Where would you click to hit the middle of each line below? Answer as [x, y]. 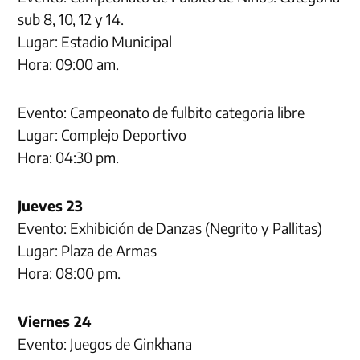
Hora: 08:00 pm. [70, 272]
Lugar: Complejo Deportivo [102, 134]
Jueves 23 [51, 205]
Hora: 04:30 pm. [69, 157]
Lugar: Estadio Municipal [95, 41]
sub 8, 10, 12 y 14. [71, 18]
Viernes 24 [55, 321]
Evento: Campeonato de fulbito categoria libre [162, 112]
